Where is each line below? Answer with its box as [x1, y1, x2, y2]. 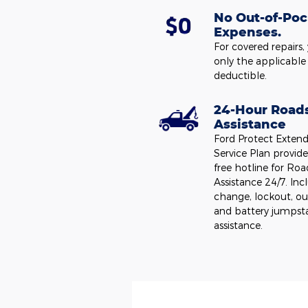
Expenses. [214, 24, 282, 39]
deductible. [214, 69, 267, 81]
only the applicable [214, 55, 307, 67]
